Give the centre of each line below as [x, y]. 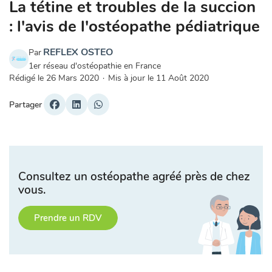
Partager [25, 104]
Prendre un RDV [68, 218]
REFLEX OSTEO [78, 53]
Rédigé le [28, 78]
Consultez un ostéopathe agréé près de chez [134, 177]
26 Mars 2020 [73, 78]
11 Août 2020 [182, 78]
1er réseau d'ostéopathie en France [95, 66]
